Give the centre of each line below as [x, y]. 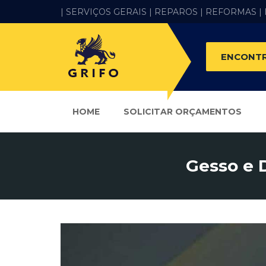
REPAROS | [179, 12]
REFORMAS [231, 12]
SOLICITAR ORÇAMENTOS [183, 112]
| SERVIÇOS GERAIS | [106, 12]
